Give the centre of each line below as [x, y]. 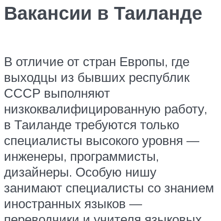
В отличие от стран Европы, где [97, 61]
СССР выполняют [57, 92]
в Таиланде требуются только [92, 124]
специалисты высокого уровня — [102, 140]
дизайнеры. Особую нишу [80, 171]
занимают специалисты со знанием [109, 187]
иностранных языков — [73, 203]
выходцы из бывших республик [97, 77]
